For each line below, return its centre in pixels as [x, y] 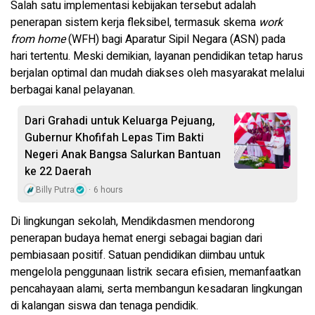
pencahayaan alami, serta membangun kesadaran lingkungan [156, 289]
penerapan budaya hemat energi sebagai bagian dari [136, 238]
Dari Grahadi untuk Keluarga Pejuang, [120, 121]
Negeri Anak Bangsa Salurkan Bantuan [123, 154]
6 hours [108, 189]
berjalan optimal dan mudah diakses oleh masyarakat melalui [157, 73]
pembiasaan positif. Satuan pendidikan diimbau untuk [138, 255]
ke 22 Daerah [58, 171]
